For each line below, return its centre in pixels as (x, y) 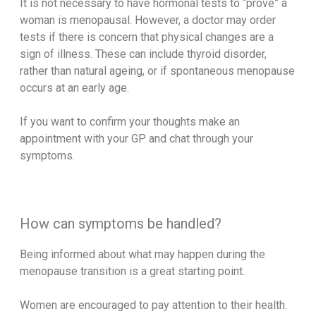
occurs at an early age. (74, 88)
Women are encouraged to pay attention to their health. (153, 305)
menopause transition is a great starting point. (132, 272)
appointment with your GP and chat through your (136, 139)
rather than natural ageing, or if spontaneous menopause (157, 71)
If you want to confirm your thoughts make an (129, 122)
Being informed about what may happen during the (142, 255)
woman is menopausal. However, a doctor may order (147, 20)
